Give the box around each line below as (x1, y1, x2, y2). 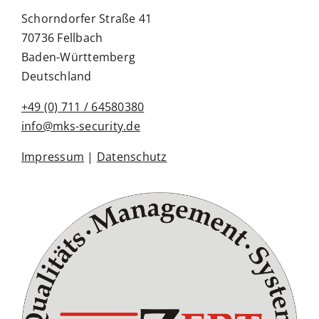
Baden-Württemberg (21, 49, 136, 65)
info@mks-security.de (21, 118, 140, 134)
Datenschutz (96, 149, 167, 164)
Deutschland (21, 68, 92, 84)
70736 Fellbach (21, 30, 103, 46)
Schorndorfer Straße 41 (21, 11, 152, 26)
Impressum (21, 149, 85, 164)
